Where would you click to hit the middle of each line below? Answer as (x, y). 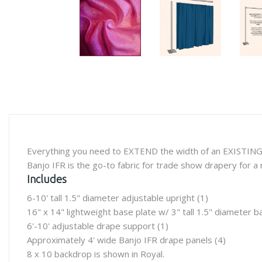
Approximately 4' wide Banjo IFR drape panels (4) (126, 240)
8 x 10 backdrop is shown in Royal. (96, 254)
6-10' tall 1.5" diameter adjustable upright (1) (118, 198)
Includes (47, 179)
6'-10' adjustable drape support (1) (98, 226)
